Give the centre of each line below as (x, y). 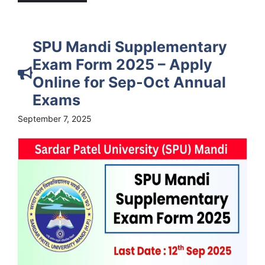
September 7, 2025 (55, 118)
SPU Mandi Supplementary (130, 46)
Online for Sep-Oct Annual (129, 82)
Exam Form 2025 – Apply (122, 64)
